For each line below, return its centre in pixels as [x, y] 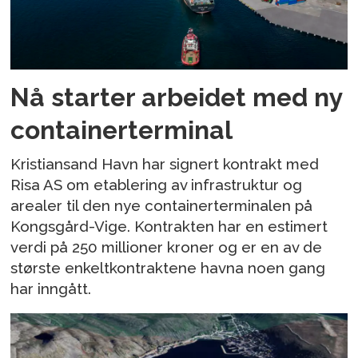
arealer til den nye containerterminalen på [162, 205]
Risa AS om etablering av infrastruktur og [157, 184]
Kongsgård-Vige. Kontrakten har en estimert [169, 226]
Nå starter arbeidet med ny [177, 97]
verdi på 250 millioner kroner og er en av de [167, 247]
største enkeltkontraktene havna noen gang [168, 267]
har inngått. [51, 288]
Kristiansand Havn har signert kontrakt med [165, 163]
